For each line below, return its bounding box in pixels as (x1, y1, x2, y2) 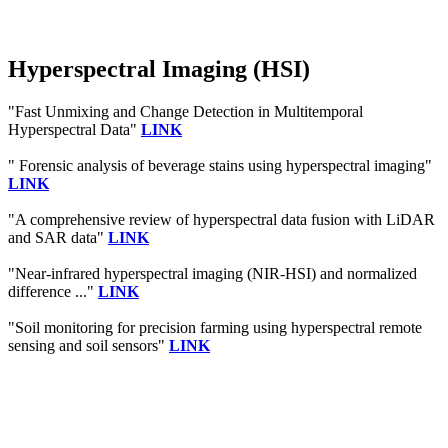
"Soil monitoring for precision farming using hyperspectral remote (8, 318, 422, 336)
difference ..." (8, 282, 98, 300)
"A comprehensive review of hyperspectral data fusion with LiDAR (8, 210, 435, 228)
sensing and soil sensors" (8, 336, 169, 354)
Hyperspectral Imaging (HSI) (8, 55, 310, 82)
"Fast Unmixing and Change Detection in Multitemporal (8, 102, 363, 120)
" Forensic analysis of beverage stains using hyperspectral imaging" (8, 156, 432, 174)
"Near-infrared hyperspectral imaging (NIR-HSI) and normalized (8, 264, 417, 282)
